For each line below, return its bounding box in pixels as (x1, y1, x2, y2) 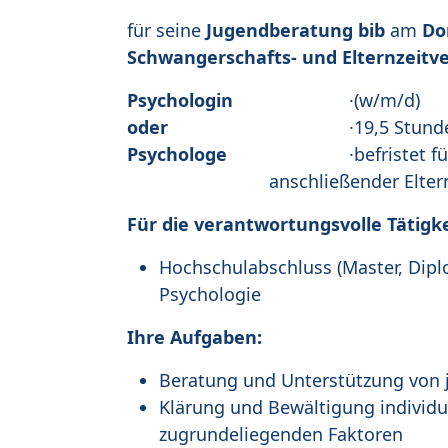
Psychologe (127, 142, 227, 167)
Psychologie (159, 282, 261, 307)
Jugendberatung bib (206, 18, 385, 43)
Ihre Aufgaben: (127, 325, 262, 350)
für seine (127, 18, 206, 43)
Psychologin (127, 88, 233, 113)
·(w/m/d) (269, 88, 420, 113)
